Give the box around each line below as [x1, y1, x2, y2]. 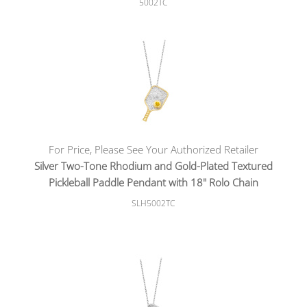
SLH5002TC [132, 197, 175, 209]
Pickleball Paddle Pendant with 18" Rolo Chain [48, 175, 258, 189]
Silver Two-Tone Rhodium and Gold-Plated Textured [34, 159, 273, 173]
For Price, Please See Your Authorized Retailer [48, 143, 258, 156]
